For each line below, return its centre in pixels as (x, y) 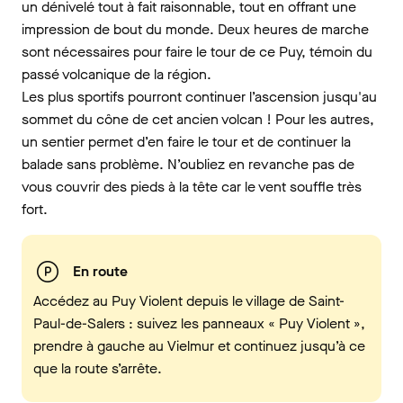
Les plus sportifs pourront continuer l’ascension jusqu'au (199, 96)
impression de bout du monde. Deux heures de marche (195, 29)
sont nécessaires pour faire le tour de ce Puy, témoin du (197, 51)
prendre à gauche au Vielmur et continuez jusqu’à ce (199, 345)
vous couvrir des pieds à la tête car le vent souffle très (192, 186)
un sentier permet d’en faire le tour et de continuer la (186, 141)
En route (100, 272)
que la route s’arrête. (98, 368)
